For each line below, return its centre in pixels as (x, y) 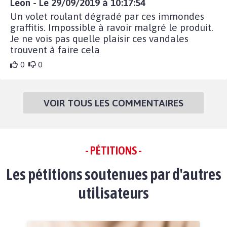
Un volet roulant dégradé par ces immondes (107, 16)
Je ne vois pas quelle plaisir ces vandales (99, 38)
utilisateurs (113, 193)
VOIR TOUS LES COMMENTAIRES (113, 103)
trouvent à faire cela (55, 49)
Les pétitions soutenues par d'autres (113, 174)
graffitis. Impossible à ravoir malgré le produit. (112, 27)
